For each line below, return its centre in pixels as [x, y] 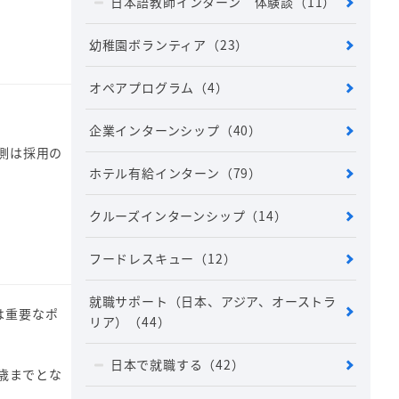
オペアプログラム [142, 88]
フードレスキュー [142, 259]
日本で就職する [156, 365]
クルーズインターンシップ [167, 216]
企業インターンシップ [154, 130]
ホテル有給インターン [154, 173]
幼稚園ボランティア [147, 45]
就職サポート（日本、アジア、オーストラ [212, 301]
